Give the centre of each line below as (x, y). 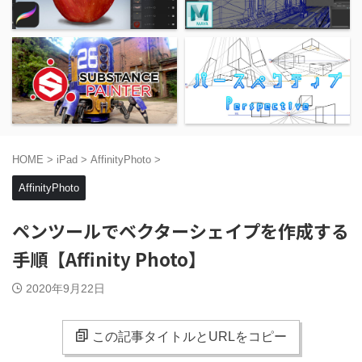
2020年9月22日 (65, 289)
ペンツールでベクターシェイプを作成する (181, 231)
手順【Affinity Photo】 (109, 259)
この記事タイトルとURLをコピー (189, 337)
